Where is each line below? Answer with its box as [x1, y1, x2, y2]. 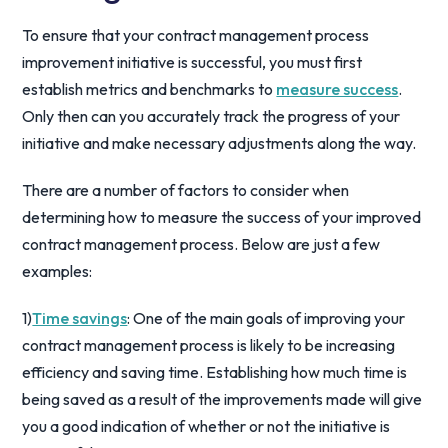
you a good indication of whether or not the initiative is [22, 416, 391, 436]
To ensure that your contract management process [22, 25, 370, 45]
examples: [22, 261, 93, 281]
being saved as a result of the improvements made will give [22, 389, 423, 409]
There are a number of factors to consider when [22, 180, 350, 200]
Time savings [32, 308, 128, 328]
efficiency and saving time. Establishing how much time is [22, 362, 408, 382]
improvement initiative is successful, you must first [22, 52, 363, 72]
